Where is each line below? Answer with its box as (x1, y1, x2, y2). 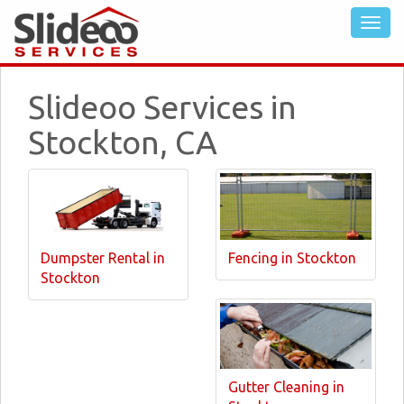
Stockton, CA (28, 124, 217, 161)
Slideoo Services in (28, 88, 297, 125)
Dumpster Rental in (41, 249, 165, 266)
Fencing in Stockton (228, 249, 356, 266)
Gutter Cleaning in (228, 379, 344, 395)
